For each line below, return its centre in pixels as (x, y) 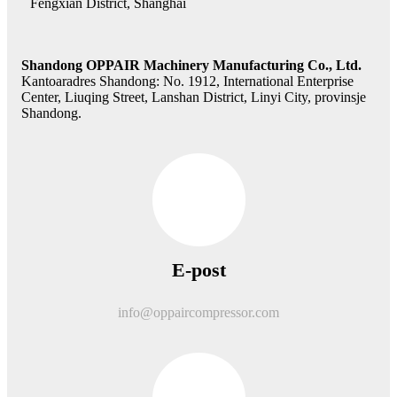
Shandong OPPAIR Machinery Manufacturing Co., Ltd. (191, 65)
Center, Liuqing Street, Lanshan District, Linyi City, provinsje (194, 97)
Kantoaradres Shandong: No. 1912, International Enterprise (187, 81)
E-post (198, 269)
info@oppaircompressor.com (198, 312)
